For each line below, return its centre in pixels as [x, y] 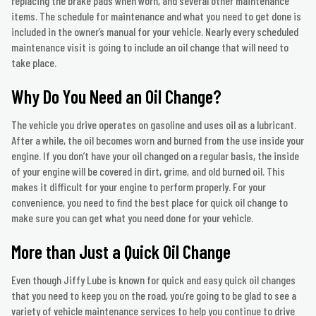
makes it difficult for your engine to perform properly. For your [139, 187]
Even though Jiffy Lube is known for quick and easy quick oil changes [153, 280]
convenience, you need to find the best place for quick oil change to [150, 202]
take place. [34, 63]
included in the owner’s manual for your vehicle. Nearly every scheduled [155, 32]
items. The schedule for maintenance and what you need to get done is [156, 16]
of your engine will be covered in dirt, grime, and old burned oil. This [148, 171]
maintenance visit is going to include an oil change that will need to [150, 47]
